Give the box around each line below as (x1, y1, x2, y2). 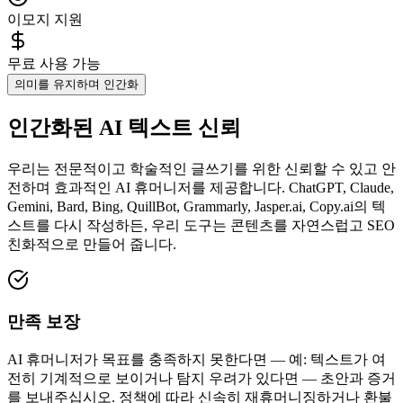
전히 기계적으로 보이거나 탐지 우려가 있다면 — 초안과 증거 (7, 371, 396, 386)
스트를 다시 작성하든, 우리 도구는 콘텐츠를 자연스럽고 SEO (7, 217, 395, 233)
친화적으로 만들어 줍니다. (7, 236, 176, 252)
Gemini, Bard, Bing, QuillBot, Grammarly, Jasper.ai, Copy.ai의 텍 (7, 198, 386, 214)
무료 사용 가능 (7, 55, 101, 71)
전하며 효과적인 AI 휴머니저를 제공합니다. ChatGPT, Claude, (7, 179, 394, 195)
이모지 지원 (7, 11, 83, 27)
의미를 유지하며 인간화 (14, 76, 139, 91)
